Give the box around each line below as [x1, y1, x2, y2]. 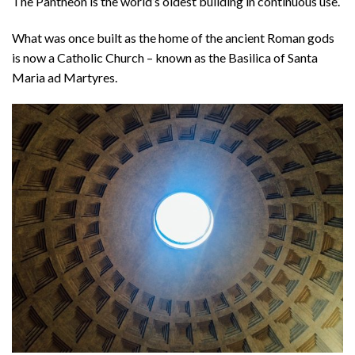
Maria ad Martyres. [12, 70, 117, 86]
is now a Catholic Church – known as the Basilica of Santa [12, 50, 318, 66]
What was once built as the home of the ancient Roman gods [12, 30, 334, 46]
